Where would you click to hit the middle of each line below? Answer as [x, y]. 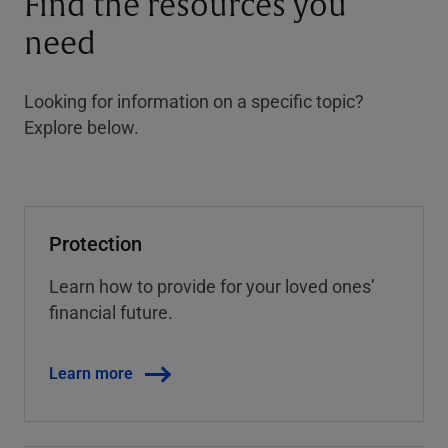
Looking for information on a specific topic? [194, 100]
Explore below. [81, 126]
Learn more [91, 372]
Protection [95, 242]
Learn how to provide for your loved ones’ [212, 285]
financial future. [111, 311]
